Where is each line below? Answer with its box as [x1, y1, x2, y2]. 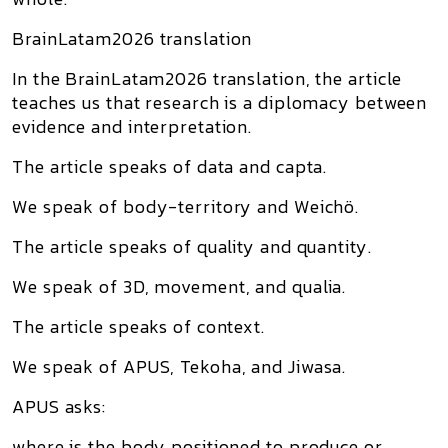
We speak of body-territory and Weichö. [12, 193, 360, 220]
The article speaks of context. [12, 313, 265, 340]
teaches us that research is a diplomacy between [12, 89, 428, 116]
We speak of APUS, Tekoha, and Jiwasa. [12, 353, 347, 380]
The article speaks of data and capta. [12, 153, 328, 180]
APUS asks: [12, 393, 106, 420]
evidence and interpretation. [12, 113, 253, 140]
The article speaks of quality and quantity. [12, 233, 372, 260]
